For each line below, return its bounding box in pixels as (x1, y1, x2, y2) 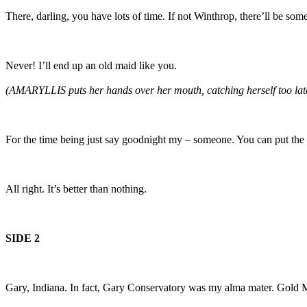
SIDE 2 (5, 232, 40, 244)
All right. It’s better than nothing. (5, 182, 149, 195)
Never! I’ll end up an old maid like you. (5, 59, 177, 71)
